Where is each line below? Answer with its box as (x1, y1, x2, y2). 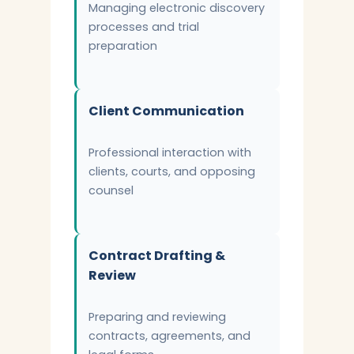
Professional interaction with (88, 145, 251, 160)
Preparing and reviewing (88, 309, 226, 325)
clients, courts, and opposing (88, 164, 255, 179)
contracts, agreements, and (88, 328, 250, 344)
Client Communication (88, 102, 244, 120)
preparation (88, 38, 157, 54)
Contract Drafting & (88, 247, 225, 265)
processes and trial (88, 19, 199, 35)
